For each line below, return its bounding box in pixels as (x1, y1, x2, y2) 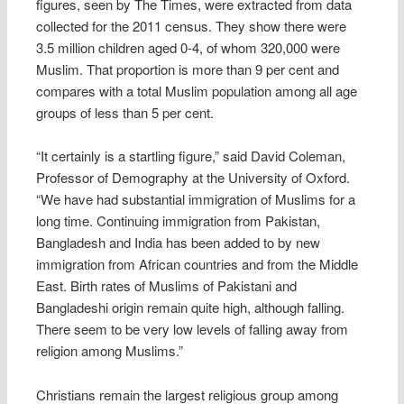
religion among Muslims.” (36, 341, 184, 361)
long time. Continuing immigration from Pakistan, (36, 211, 321, 231)
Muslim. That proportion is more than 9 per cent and (36, 59, 340, 78)
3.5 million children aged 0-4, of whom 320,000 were (36, 37, 341, 57)
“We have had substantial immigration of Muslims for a (36, 189, 356, 209)
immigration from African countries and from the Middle (36, 254, 359, 274)
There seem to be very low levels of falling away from (36, 319, 349, 339)
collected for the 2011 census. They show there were (36, 15, 347, 35)
